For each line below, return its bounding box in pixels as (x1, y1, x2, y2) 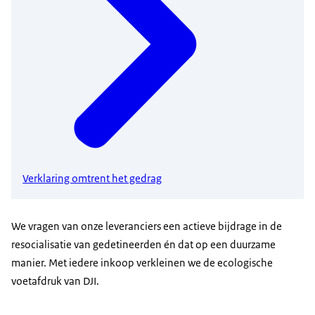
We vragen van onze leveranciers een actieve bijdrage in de (11, 219, 282, 233)
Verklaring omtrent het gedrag (22, 172, 162, 186)
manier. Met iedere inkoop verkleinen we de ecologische (11, 255, 273, 269)
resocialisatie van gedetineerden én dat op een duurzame (11, 237, 276, 251)
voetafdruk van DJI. (11, 274, 99, 288)
